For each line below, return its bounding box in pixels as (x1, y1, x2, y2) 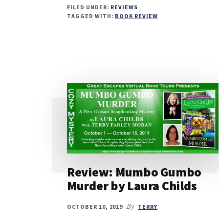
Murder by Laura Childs (67, 177, 197, 194)
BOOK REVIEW (115, 12, 158, 20)
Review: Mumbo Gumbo (67, 163, 202, 180)
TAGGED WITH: (67, 12, 115, 20)
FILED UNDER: (67, 3, 111, 11)
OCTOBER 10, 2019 (67, 202, 123, 210)
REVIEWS (110, 3, 138, 11)
